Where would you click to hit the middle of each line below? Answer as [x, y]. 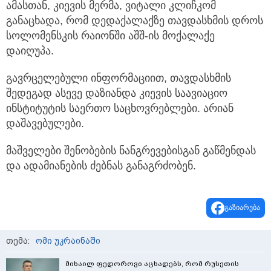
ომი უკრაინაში [68, 241]
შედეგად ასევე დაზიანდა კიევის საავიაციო [117, 93]
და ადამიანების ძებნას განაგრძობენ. [101, 166]
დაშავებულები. [45, 124]
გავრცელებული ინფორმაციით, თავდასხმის [119, 78]
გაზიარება [242, 208]
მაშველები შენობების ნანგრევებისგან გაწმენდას [131, 151]
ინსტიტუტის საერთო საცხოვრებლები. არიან [120, 109]
